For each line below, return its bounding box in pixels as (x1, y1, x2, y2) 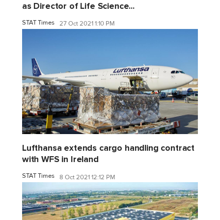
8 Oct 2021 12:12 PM (59, 173, 115, 181)
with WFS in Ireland (22, 154, 99, 165)
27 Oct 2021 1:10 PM (59, 20, 115, 28)
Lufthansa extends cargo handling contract (22, 143, 195, 154)
